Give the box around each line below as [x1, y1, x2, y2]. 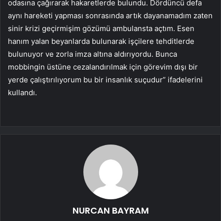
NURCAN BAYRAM [72, 204, 149, 217]
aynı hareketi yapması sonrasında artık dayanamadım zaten [8, 11, 213, 21]
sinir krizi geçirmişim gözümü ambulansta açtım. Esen [8, 24, 194, 34]
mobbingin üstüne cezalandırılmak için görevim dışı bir [8, 62, 198, 72]
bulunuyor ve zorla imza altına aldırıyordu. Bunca [8, 49, 177, 59]
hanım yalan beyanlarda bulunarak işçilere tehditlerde [8, 37, 194, 46]
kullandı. [8, 88, 37, 98]
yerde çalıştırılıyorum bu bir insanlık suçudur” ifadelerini [8, 75, 203, 85]
